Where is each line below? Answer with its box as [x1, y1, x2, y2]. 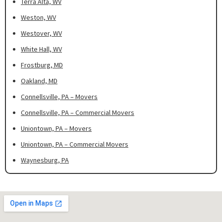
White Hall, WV [21, 45, 62, 54]
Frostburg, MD [21, 60, 63, 70]
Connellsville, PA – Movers [21, 92, 98, 102]
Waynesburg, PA [21, 156, 69, 165]
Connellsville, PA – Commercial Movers [21, 108, 134, 117]
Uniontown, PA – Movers [21, 124, 92, 133]
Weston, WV [21, 13, 56, 22]
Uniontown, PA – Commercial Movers [21, 140, 128, 149]
